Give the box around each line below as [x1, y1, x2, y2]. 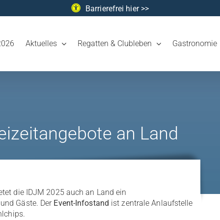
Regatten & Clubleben [78, 39, 152, 48]
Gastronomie [172, 39, 217, 48]
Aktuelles [26, 39, 57, 48]
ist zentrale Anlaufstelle [109, 198, 193, 208]
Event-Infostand [54, 198, 109, 208]
